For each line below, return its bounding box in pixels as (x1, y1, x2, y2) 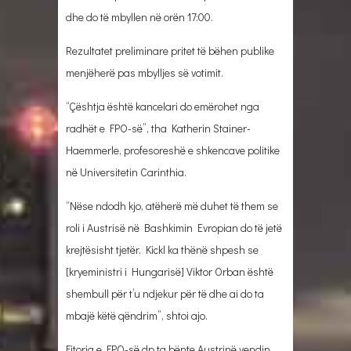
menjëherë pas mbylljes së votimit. (66, 64, 223, 80)
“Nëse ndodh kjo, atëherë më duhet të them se (66, 197, 278, 213)
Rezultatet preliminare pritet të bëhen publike (66, 42, 274, 58)
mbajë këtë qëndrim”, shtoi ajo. (66, 307, 208, 323)
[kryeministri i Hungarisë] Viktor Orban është (66, 263, 273, 279)
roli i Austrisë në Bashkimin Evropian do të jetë (66, 219, 282, 235)
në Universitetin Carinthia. (66, 164, 186, 179)
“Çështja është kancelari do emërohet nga (66, 98, 259, 114)
